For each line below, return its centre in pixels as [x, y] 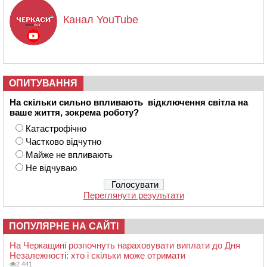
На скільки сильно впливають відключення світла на [129, 102]
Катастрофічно [56, 128]
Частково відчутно [63, 141]
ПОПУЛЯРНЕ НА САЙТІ [64, 226]
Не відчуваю [51, 167]
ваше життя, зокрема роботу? [74, 112]
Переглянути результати [133, 195]
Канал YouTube [101, 19]
